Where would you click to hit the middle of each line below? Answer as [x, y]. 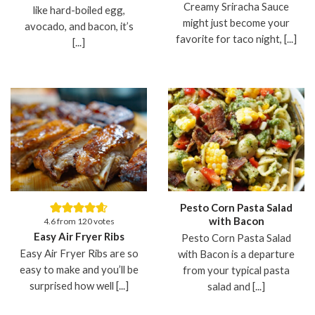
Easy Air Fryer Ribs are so [79, 253]
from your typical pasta [236, 270]
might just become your [236, 23]
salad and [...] [236, 286]
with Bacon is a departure [236, 253]
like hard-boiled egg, [79, 10]
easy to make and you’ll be [79, 269]
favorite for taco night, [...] [236, 39]
